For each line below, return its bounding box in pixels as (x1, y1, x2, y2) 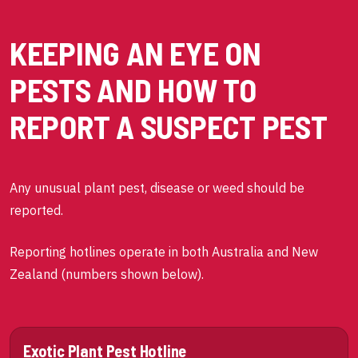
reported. (10, 202, 63, 218)
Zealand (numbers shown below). (10, 266, 204, 282)
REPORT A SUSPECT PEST (10, 107, 328, 145)
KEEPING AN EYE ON (10, 34, 261, 72)
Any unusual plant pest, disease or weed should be (10, 180, 304, 196)
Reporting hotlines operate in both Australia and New (10, 244, 318, 260)
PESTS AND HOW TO (10, 70, 257, 109)
